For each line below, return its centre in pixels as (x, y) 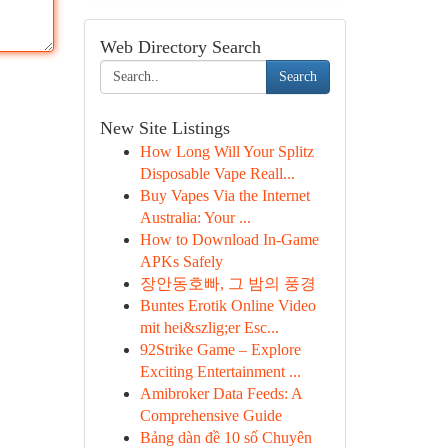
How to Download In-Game (229, 239)
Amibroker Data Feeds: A (220, 393)
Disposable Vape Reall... (217, 173)
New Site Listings (164, 128)
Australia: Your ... (195, 217)
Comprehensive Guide (210, 415)
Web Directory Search (180, 47)
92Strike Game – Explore (220, 349)
